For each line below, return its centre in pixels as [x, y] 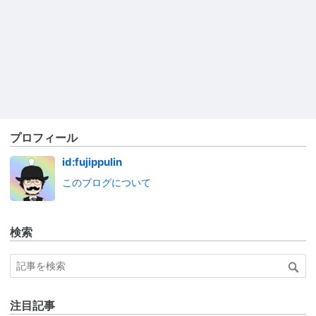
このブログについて [107, 183]
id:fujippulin [92, 162]
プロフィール [44, 138]
